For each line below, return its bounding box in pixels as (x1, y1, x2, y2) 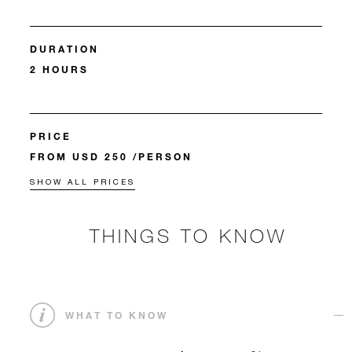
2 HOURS (30, 63, 89, 76)
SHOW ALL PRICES (30, 177, 135, 187)
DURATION (30, 42, 99, 56)
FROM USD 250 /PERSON (30, 150, 192, 163)
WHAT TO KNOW (65, 309, 168, 322)
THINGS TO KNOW (89, 224, 287, 247)
